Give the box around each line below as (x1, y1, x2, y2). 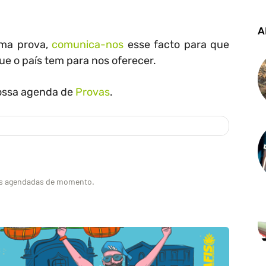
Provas (75, 85, 110, 99)
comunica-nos (52, 38, 124, 52)
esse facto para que (123, 38, 230, 52)
